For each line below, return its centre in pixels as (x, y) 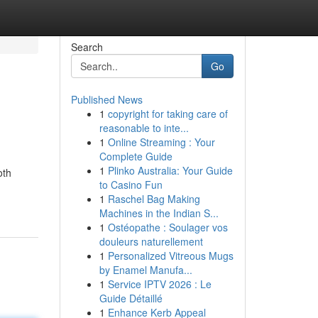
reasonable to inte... (144, 128)
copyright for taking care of (168, 114)
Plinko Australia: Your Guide (170, 170)
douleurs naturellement (151, 241)
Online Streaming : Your (161, 142)
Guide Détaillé (131, 298)
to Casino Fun (131, 185)
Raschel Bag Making (154, 199)
